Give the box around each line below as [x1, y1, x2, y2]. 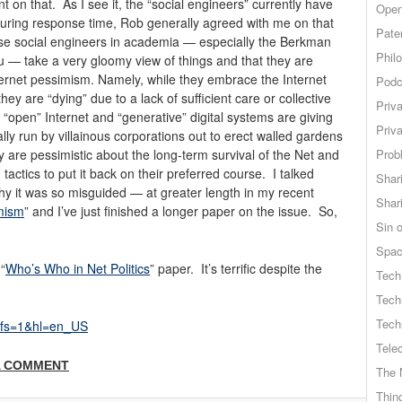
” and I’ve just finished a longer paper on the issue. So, [24, 201, 337, 220]
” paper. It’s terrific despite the [150, 258, 322, 277]
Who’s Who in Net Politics [5, 258, 150, 277]
